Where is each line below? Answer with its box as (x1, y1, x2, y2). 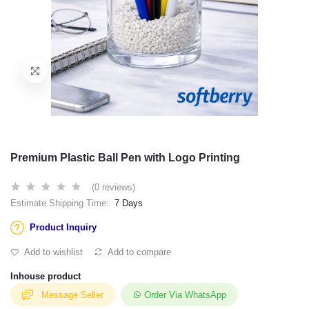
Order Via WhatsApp (144, 289, 226, 300)
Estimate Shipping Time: (10, 198, 109, 208)
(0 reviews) (92, 182, 135, 192)
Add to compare (106, 247, 171, 257)
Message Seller (41, 289, 103, 300)
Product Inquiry (30, 222, 97, 232)
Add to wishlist (22, 247, 83, 257)
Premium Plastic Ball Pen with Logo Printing (10, 152, 240, 163)
